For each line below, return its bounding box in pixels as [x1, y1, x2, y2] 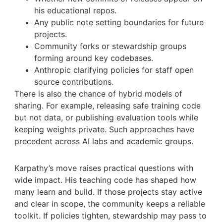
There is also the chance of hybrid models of [14, 88, 182, 99]
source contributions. [34, 76, 113, 87]
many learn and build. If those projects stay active [14, 186, 202, 197]
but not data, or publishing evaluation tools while [14, 112, 198, 122]
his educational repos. [34, 5, 116, 15]
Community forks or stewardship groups [34, 41, 186, 51]
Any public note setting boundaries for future [34, 17, 204, 27]
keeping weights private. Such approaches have [14, 124, 194, 134]
